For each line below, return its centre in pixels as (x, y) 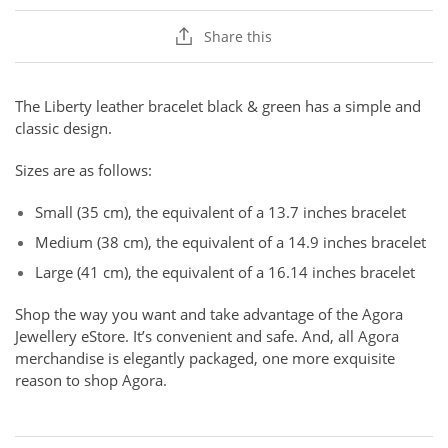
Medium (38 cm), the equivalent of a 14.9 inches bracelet (230, 241)
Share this (238, 36)
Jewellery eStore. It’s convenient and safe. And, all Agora (207, 335)
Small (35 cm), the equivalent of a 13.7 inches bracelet (220, 211)
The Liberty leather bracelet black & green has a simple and (218, 105)
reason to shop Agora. (91, 379)
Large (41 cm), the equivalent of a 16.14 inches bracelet (225, 271)
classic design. (63, 127)
